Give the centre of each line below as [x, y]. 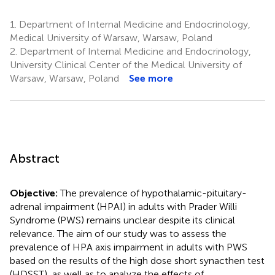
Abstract [35, 158]
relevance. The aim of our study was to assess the [118, 233]
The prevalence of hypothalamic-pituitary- [153, 193]
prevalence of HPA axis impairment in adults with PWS [129, 247]
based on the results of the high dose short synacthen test [137, 260]
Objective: [35, 193]
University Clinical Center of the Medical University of [126, 64]
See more [151, 78]
